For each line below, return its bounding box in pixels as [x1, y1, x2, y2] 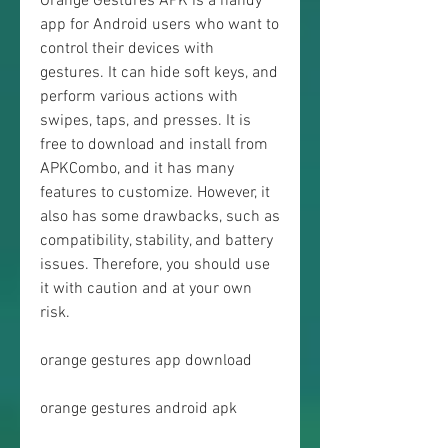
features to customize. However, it [40, 183, 270, 203]
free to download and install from [40, 135, 268, 155]
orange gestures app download [40, 351, 252, 371]
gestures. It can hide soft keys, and [40, 63, 278, 83]
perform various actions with [40, 87, 238, 107]
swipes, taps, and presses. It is [40, 111, 251, 131]
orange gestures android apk [40, 399, 237, 419]
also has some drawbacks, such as [40, 207, 280, 227]
